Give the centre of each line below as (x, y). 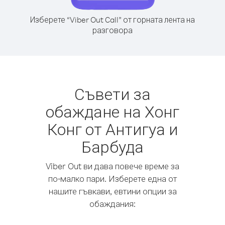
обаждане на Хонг (113, 111)
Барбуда (113, 146)
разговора (113, 30)
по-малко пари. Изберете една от (113, 179)
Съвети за (113, 94)
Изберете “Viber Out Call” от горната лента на (113, 20)
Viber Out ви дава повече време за (113, 166)
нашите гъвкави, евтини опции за (113, 191)
